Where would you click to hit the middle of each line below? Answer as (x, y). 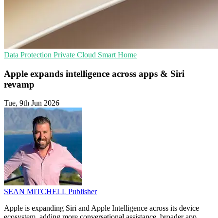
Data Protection (29, 55)
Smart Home (117, 55)
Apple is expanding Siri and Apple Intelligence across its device (101, 208)
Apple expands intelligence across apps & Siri (94, 73)
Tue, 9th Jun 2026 (32, 103)
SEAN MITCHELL (36, 192)
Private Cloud (76, 55)
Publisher (82, 192)
